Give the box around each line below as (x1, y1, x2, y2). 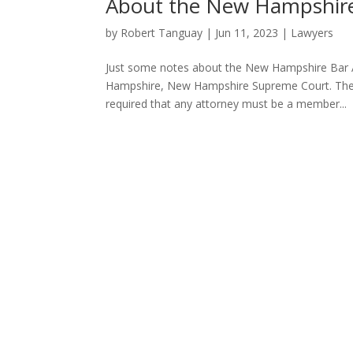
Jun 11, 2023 (215, 25, 279, 40)
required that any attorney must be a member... (106, 96, 347, 111)
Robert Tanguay (121, 25, 203, 40)
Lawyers (291, 25, 334, 40)
